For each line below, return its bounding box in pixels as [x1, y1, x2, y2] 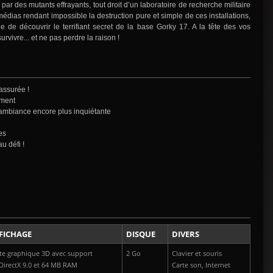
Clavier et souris [172, 249, 222, 258]
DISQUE [126, 229, 155, 240]
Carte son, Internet [172, 261, 230, 270]
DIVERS [172, 229, 199, 240]
